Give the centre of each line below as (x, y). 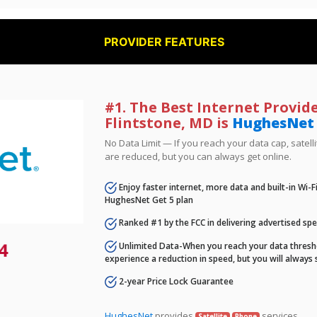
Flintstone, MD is (169, 123)
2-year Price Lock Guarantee (175, 281)
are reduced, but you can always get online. (198, 156)
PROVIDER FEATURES (165, 42)
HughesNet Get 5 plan (149, 200)
